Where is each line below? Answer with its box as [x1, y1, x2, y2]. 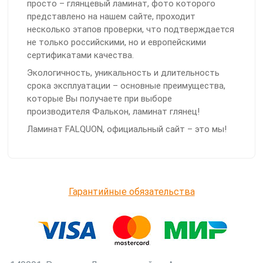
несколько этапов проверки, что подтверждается [27, 24, 234, 35]
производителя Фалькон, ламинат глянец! [27, 106, 200, 117]
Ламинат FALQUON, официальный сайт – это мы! [27, 124, 227, 135]
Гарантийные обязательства [68, 186, 195, 197]
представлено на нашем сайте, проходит [27, 11, 195, 22]
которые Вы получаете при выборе [27, 93, 172, 104]
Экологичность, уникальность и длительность [27, 68, 220, 79]
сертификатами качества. [27, 50, 134, 61]
